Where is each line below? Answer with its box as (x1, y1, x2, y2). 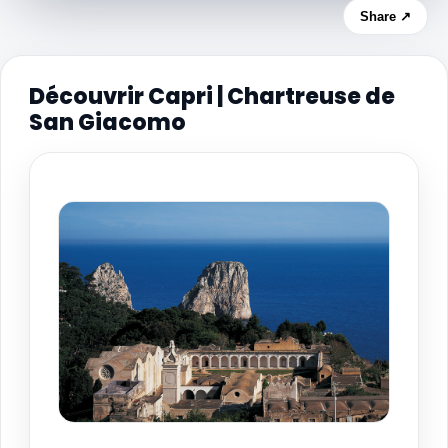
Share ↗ (360, 8, 411, 24)
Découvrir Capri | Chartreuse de (29, 80, 395, 112)
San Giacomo (29, 106, 186, 138)
